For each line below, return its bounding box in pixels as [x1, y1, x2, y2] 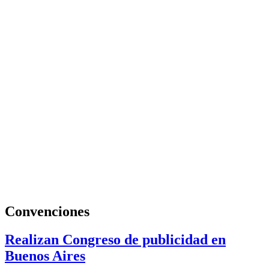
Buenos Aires [5, 247, 85, 264]
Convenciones [5, 203, 89, 219]
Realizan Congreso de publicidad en [5, 231, 226, 247]
